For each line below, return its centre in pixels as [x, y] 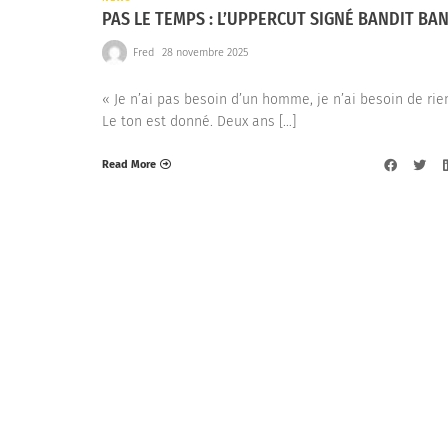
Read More [129, 164]
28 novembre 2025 [204, 52]
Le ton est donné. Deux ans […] [199, 122]
